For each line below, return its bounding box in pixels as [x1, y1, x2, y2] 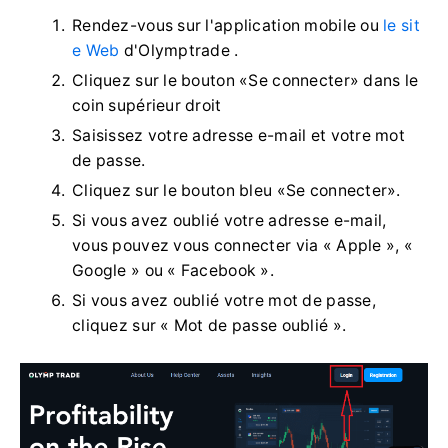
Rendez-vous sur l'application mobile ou [72, 15, 384, 35]
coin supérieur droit [72, 95, 222, 115]
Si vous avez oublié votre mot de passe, [72, 290, 376, 310]
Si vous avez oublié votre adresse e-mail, [72, 210, 387, 230]
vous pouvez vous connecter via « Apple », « [72, 235, 414, 255]
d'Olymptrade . [119, 40, 239, 60]
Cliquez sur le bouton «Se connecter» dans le [72, 70, 419, 90]
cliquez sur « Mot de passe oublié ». [72, 315, 347, 335]
